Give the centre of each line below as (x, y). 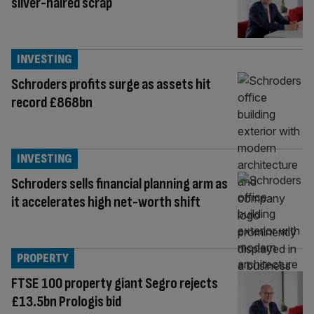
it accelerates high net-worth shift (106, 202)
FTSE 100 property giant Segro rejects (115, 283)
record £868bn (52, 102)
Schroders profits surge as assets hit (111, 84)
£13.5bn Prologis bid (66, 301)
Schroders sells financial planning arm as (120, 184)
